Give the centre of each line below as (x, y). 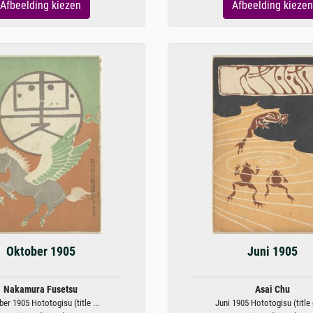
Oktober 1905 (41, 252)
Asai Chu (272, 290)
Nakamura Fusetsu (41, 290)
